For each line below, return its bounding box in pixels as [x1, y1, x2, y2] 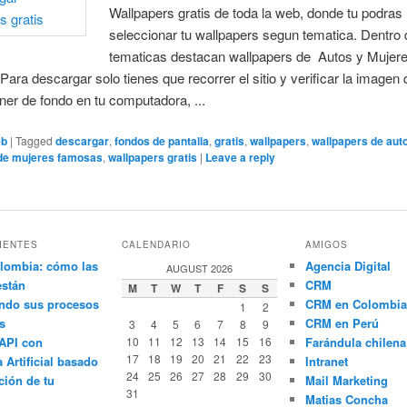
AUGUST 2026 [165, 261, 233, 276]
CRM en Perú [304, 314, 379, 333]
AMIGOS [304, 238, 348, 252]
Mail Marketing [304, 372, 388, 390]
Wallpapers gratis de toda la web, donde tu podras [108, 2, 402, 22]
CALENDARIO [121, 238, 191, 252]
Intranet [304, 352, 348, 371]
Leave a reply [205, 148, 276, 165]
